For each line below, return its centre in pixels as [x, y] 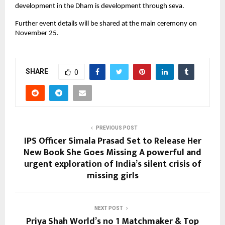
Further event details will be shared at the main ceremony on [106, 24]
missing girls [113, 176]
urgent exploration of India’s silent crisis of [113, 164]
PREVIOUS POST [117, 128]
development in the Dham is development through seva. [100, 7]
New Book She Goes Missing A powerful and [113, 153]
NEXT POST [108, 208]
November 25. [37, 34]
